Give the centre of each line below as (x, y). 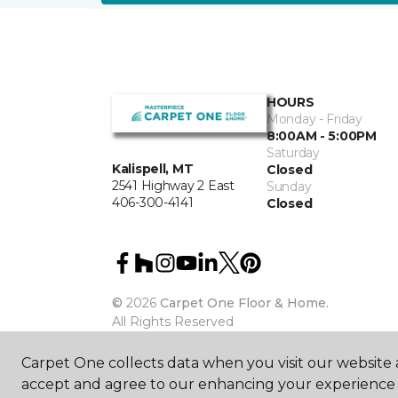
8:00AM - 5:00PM (322, 136)
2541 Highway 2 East (173, 186)
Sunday (289, 187)
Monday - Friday (314, 119)
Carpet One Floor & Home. (244, 303)
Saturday (293, 153)
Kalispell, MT (153, 169)
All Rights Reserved (173, 322)
